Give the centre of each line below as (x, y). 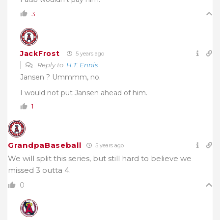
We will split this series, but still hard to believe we (100, 159)
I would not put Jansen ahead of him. (84, 93)
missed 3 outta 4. (39, 170)
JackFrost (40, 53)
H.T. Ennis (82, 65)
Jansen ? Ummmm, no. (60, 77)
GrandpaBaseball (45, 145)
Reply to (51, 65)
